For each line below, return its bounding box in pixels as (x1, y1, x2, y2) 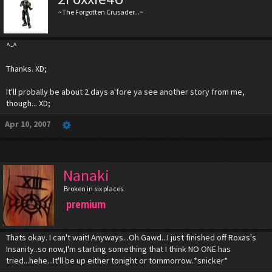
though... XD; (6, 98, 50, 109)
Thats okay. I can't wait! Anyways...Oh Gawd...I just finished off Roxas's (6, 232, 256, 243)
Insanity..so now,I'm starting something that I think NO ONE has (6, 243, 231, 254)
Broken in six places (63, 184, 123, 193)
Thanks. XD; (6, 63, 47, 74)
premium (66, 197, 106, 211)
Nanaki (63, 166, 109, 185)
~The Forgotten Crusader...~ (58, 7, 143, 16)
